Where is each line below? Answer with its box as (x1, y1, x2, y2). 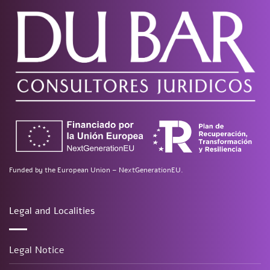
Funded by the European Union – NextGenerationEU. (9, 165, 183, 175)
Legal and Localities (9, 204, 95, 218)
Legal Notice (9, 243, 64, 257)
